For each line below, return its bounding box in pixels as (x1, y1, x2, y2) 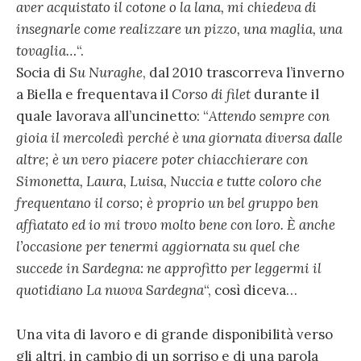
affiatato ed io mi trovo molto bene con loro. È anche (16, 216, 335, 234)
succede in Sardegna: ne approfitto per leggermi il (16, 259, 322, 278)
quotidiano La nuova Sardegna (16, 281, 204, 300)
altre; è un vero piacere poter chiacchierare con (16, 151, 308, 169)
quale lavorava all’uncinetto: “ (16, 107, 209, 126)
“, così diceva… (204, 281, 297, 300)
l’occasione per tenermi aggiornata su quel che (16, 238, 300, 256)
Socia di (16, 64, 69, 82)
